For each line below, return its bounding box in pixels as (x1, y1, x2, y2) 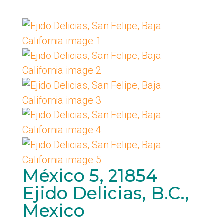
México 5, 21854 (22, 165, 158, 186)
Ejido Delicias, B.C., (22, 182, 189, 204)
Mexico (22, 200, 85, 221)
